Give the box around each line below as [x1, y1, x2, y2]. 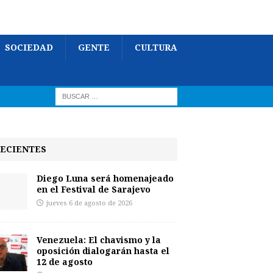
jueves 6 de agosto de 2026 [46, 199, 132, 207]
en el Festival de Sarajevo [36, 183, 151, 195]
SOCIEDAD [5, 43, 53, 52]
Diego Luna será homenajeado [36, 172, 174, 184]
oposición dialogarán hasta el [36, 245, 169, 257]
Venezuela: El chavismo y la [36, 234, 161, 246]
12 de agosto [36, 256, 93, 268]
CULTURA [135, 43, 177, 52]
